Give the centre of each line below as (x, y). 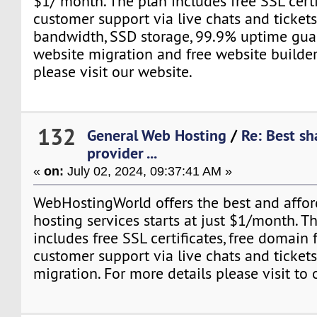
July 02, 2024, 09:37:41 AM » (148, 171)
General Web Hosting (157, 135)
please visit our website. (113, 72)
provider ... (122, 152)
